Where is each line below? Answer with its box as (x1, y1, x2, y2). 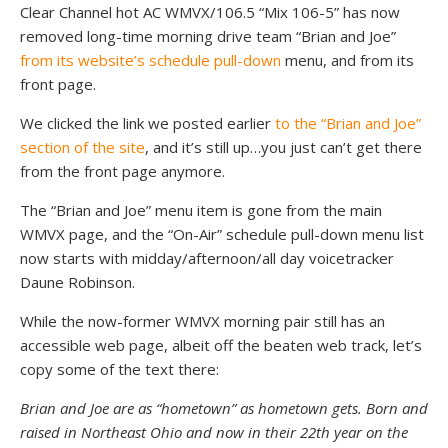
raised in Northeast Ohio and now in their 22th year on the (20, 422, 408, 442)
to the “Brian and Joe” (275, 113, 421, 133)
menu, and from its (281, 50, 414, 70)
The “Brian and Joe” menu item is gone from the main (20, 200, 382, 220)
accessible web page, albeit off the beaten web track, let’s (20, 335, 422, 355)
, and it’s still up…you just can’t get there (145, 137, 422, 157)
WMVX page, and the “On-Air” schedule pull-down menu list (20, 224, 424, 244)
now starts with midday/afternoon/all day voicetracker (20, 248, 394, 268)
